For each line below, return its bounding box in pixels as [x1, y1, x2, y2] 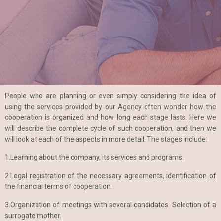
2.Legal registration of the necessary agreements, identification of [5, 171, 216, 180]
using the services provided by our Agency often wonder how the [5, 103, 216, 110]
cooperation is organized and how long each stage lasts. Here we [5, 113, 216, 121]
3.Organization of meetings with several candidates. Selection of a [5, 200, 216, 209]
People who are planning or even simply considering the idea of [5, 92, 216, 100]
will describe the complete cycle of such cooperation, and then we [5, 124, 216, 132]
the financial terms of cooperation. [5, 182, 112, 190]
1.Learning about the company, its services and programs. [5, 153, 184, 161]
